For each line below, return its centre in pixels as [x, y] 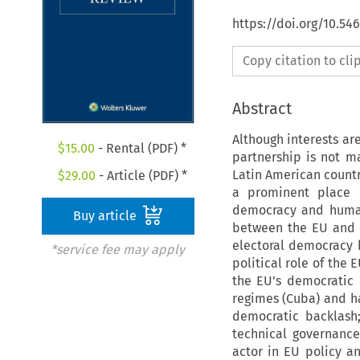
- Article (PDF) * [141, 176]
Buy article [107, 216]
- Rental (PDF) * [141, 149]
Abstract [262, 108]
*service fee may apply [117, 250]
